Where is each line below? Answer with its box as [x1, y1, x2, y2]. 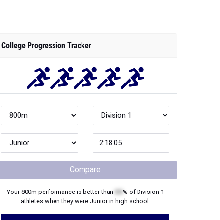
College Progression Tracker [1, 41, 91, 50]
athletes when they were [20, 197, 90, 205]
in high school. [107, 197, 150, 205]
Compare [70, 165, 101, 174]
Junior [89, 197, 108, 205]
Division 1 [137, 188, 164, 195]
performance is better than [36, 188, 115, 195]
